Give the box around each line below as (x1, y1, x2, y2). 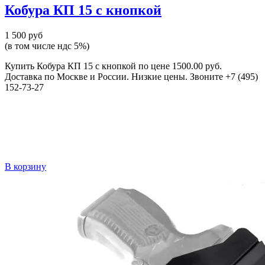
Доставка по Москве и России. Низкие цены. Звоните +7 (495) (5, 71, 258, 82)
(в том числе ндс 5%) (5, 40, 89, 51)
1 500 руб (5, 30, 43, 40)
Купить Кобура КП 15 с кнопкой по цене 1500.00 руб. (5, 60, 222, 71)
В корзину (5, 161, 46, 172)
